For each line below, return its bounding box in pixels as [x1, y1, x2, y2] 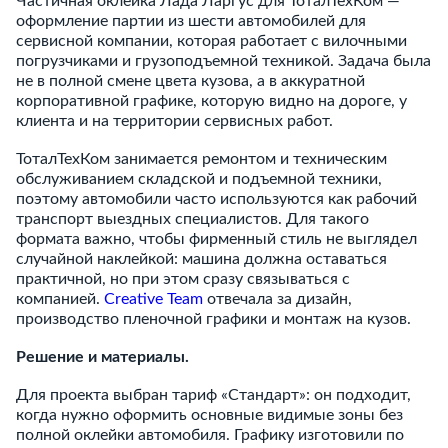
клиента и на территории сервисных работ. [16, 113, 333, 129]
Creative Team [104, 291, 203, 307]
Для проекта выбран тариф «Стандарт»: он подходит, [16, 387, 411, 403]
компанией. [16, 291, 104, 307]
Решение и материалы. [16, 349, 189, 365]
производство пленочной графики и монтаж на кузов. [16, 311, 411, 327]
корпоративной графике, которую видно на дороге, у [16, 93, 407, 109]
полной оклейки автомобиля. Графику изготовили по [16, 427, 404, 443]
